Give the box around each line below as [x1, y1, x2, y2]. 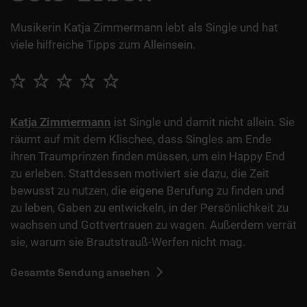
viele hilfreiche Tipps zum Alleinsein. [10, 38, 195, 52]
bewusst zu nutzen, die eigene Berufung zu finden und [10, 184, 284, 198]
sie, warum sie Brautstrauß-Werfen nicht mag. [10, 235, 248, 249]
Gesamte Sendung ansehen [10, 266, 150, 279]
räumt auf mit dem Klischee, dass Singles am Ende [10, 132, 271, 147]
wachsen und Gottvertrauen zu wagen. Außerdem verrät [10, 218, 297, 232]
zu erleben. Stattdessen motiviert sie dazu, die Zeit [10, 167, 269, 181]
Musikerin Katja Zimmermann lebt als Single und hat [10, 21, 278, 35]
